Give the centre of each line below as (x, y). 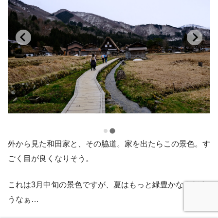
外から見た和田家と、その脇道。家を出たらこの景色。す (109, 144)
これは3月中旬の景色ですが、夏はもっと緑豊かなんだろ (107, 184)
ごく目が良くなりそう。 (51, 158)
